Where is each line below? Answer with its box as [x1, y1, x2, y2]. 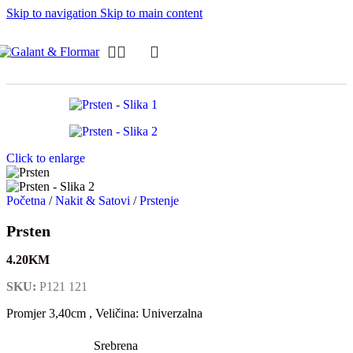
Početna [6, 194, 49, 207]
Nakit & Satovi [55, 194, 133, 207]
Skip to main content [100, 6, 203, 20]
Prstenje [139, 194, 179, 207]
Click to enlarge [6, 151, 85, 165]
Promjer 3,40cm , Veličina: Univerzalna [6, 307, 203, 321]
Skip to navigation [6, 6, 100, 20]
